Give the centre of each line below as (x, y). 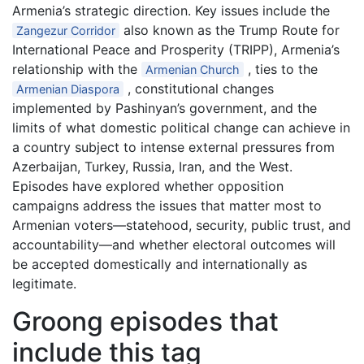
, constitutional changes (199, 89)
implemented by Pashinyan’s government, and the (165, 108)
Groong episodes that (145, 321)
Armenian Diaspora (68, 89)
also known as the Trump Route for (230, 30)
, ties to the (281, 69)
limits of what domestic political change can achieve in (181, 128)
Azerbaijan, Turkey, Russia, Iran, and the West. (152, 167)
